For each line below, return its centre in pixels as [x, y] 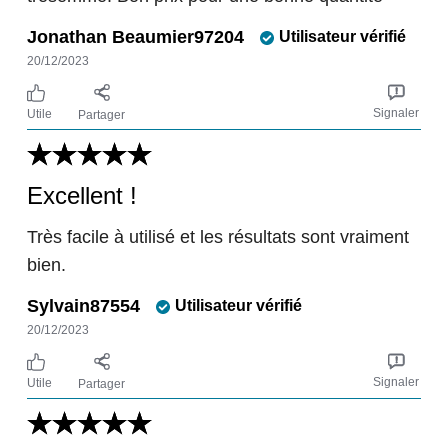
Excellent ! [82, 195]
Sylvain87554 [83, 305]
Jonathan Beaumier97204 [135, 36]
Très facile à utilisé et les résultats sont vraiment [218, 236]
